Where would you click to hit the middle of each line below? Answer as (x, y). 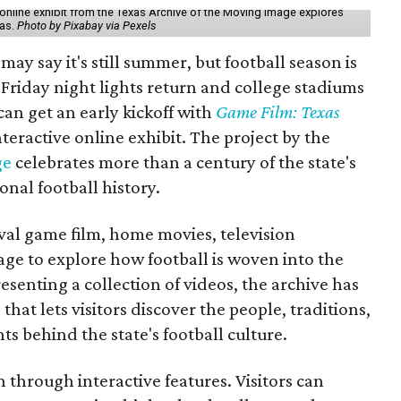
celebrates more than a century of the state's (184, 162)
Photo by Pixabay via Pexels (86, 26)
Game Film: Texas (278, 112)
